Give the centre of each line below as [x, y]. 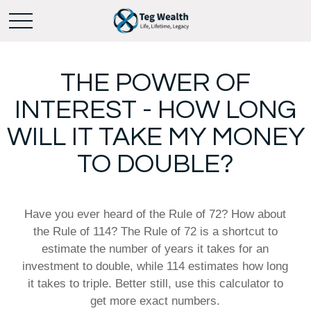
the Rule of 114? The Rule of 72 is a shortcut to [155, 232]
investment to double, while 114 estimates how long [155, 266]
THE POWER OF [155, 83]
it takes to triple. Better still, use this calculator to [155, 284]
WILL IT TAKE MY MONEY [155, 137]
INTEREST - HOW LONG [155, 110]
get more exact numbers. [155, 301]
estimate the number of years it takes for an [155, 249]
